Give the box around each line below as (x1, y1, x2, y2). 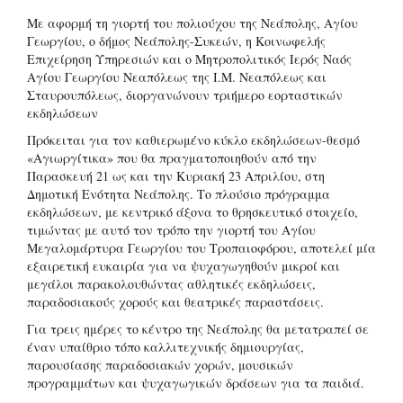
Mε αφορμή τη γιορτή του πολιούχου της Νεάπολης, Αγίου (27, 13, 358, 31)
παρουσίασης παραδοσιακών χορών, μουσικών (27, 355, 293, 373)
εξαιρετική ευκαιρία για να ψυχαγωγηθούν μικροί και (27, 256, 340, 274)
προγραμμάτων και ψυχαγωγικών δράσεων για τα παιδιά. (27, 373, 364, 391)
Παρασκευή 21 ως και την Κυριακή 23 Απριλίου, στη (27, 166, 325, 184)
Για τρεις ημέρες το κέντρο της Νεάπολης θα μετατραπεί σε (27, 319, 369, 337)
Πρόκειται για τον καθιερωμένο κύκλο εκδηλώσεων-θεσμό (27, 130, 360, 148)
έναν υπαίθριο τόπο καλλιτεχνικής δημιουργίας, (27, 337, 304, 355)
